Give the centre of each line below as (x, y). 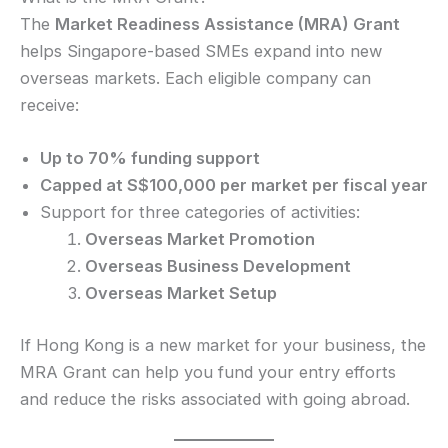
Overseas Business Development (217, 266)
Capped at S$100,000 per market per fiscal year (234, 185)
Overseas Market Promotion (199, 239)
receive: (49, 105)
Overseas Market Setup (180, 293)
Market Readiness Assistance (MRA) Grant (227, 24)
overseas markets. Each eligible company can (195, 78)
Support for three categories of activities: (200, 212)
